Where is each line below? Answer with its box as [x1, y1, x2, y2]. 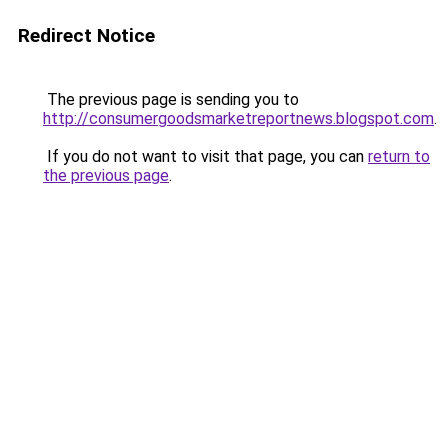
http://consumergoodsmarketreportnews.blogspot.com [43, 109, 434, 128]
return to [368, 147, 430, 166]
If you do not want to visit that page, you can [43, 147, 368, 166]
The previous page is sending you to [43, 90, 299, 109]
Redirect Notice [18, 24, 155, 47]
